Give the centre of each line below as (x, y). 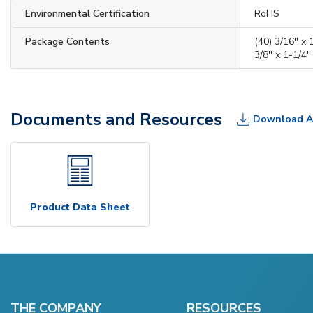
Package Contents (67, 41)
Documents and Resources (116, 119)
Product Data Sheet (80, 207)
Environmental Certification (87, 13)
